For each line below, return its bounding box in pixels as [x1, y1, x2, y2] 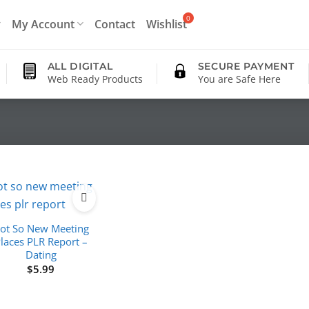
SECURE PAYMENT [197, 60, 295, 72]
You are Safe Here [197, 72, 281, 86]
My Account [12, 15, 75, 32]
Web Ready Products [47, 72, 143, 86]
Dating [25, 248, 57, 262]
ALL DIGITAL [47, 60, 113, 72]
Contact [94, 15, 136, 32]
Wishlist [146, 15, 188, 32]
